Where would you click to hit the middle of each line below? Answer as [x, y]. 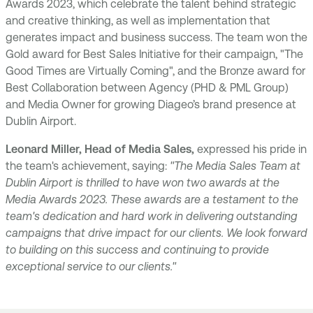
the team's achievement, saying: [88, 166]
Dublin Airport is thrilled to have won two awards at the [143, 182]
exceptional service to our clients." [91, 266]
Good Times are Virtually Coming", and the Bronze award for [155, 71]
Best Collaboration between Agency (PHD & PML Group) [147, 87]
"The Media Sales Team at [235, 166]
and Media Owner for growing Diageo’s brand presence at [151, 104]
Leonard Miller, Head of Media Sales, [101, 149]
